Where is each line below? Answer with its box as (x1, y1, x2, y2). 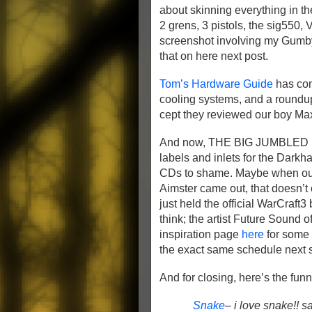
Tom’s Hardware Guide (159, 78, 273, 90)
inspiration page (159, 228, 242, 240)
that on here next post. (159, 50, 268, 62)
